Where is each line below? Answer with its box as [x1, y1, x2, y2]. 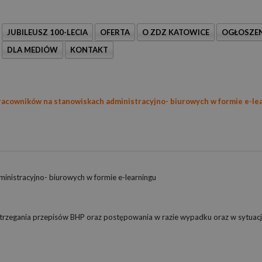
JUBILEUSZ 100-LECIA [7, 27, 88, 37]
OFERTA [100, 27, 130, 37]
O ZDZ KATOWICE [142, 27, 209, 37]
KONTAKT [70, 45, 108, 54]
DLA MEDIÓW [7, 45, 58, 54]
